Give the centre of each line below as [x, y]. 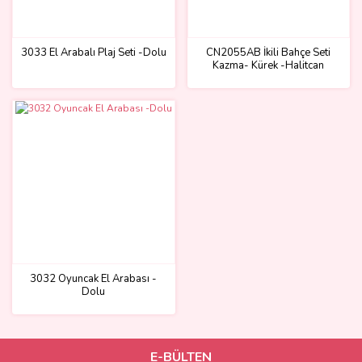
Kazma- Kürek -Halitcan [269, 65]
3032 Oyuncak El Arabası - [94, 279]
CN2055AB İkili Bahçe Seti [269, 52]
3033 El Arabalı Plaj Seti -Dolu [93, 52]
